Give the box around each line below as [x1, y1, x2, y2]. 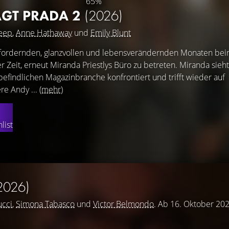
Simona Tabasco [16, 198, 75, 210]
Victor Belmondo [93, 198, 154, 210]
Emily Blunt [90, 27, 131, 38]
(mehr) [39, 84, 63, 95]
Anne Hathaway [16, 27, 72, 38]
